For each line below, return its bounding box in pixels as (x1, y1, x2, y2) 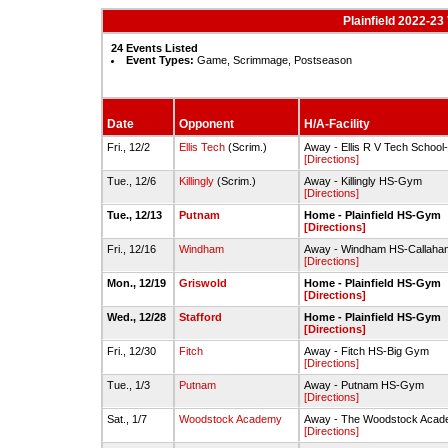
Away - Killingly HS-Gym (304, 175, 422, 187)
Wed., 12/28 (107, 311, 169, 323)
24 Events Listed (111, 42, 198, 54)
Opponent (179, 117, 234, 131)
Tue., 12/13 (107, 209, 165, 221)
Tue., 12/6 (107, 175, 159, 187)
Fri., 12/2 (107, 141, 153, 153)
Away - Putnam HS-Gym (304, 379, 424, 391)
